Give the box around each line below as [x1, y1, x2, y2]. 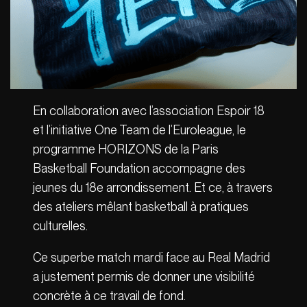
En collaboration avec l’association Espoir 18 [33, 103, 265, 119]
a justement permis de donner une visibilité [33, 269, 256, 284]
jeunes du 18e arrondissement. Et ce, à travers [33, 180, 273, 195]
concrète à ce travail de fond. [33, 288, 192, 304]
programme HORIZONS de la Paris [33, 142, 219, 157]
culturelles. [33, 219, 94, 234]
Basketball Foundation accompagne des [33, 161, 246, 176]
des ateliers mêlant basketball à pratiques [33, 199, 249, 214]
